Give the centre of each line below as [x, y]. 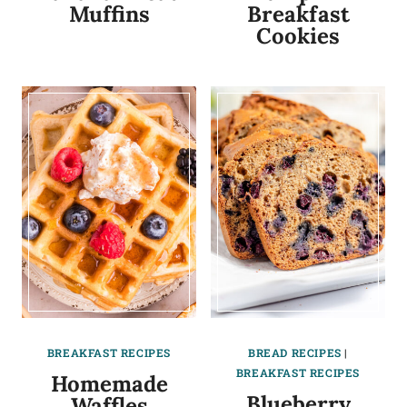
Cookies [298, 36]
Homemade [109, 384]
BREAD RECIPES [294, 353]
